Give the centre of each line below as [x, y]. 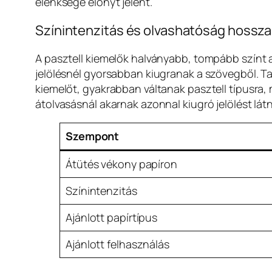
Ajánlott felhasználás [117, 244]
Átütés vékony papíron [121, 164]
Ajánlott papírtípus [112, 218]
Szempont [93, 136]
